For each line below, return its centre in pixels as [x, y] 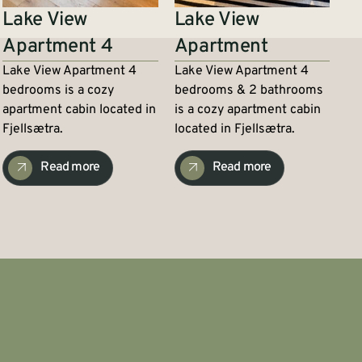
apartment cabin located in [80, 109]
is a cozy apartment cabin [247, 109]
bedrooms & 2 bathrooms [248, 90]
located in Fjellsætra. [234, 129]
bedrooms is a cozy [59, 90]
